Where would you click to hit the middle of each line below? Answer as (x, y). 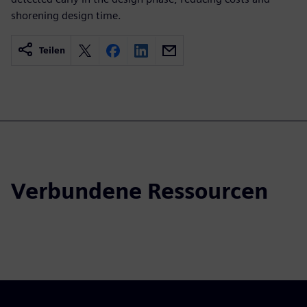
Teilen (52, 50)
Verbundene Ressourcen (139, 191)
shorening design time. (66, 15)
